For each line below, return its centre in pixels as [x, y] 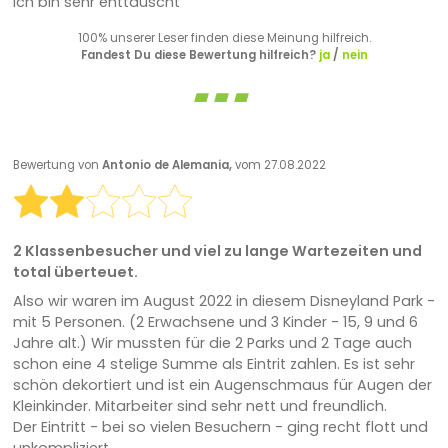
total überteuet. [75, 271]
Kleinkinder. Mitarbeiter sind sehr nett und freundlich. [199, 405]
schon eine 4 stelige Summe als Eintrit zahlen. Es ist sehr [213, 363]
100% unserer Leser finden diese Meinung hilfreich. [224, 37]
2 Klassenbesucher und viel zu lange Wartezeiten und [217, 250]
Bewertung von [57, 165]
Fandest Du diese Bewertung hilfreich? [199, 54]
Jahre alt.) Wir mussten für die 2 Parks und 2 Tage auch [212, 342]
